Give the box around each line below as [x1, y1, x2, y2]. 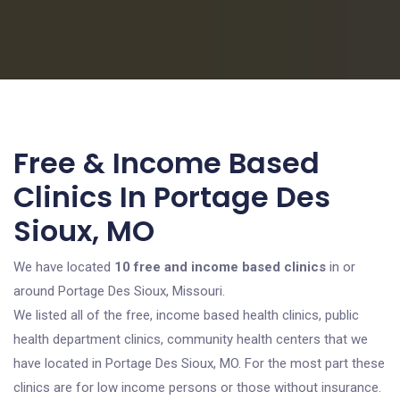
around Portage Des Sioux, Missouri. [13, 283, 225, 299]
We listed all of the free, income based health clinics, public [13, 307, 359, 323]
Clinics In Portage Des [13, 177, 330, 217]
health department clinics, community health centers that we [13, 331, 368, 347]
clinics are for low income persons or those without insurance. [13, 379, 381, 396]
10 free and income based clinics [114, 259, 326, 275]
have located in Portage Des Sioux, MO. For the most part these [13, 355, 385, 371]
